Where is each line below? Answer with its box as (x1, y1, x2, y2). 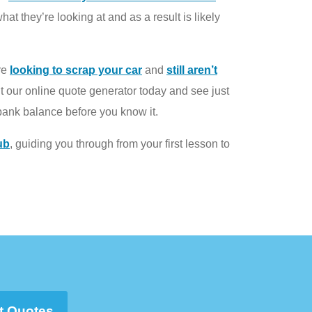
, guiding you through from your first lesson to (10, 137, 230, 150)
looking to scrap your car (10, 63, 142, 76)
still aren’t (166, 63, 217, 76)
